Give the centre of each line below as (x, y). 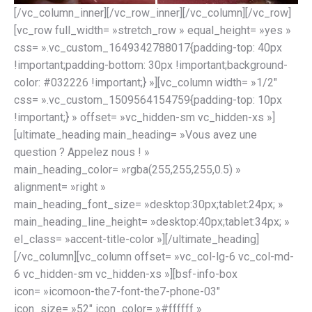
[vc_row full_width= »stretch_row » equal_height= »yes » (153, 30)
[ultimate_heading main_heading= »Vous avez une (135, 134)
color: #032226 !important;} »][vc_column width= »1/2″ (146, 82)
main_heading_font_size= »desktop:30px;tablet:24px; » (149, 204)
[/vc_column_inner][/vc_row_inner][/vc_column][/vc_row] (153, 13)
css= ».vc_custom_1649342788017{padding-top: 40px (148, 47)
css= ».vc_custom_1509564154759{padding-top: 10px (148, 100)
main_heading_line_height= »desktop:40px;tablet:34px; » (152, 221)
